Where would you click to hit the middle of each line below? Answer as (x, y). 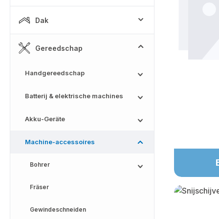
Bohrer (40, 164)
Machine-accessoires (60, 142)
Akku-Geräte (45, 119)
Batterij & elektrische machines (74, 96)
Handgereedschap (55, 73)
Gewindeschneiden (58, 209)
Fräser (39, 187)
